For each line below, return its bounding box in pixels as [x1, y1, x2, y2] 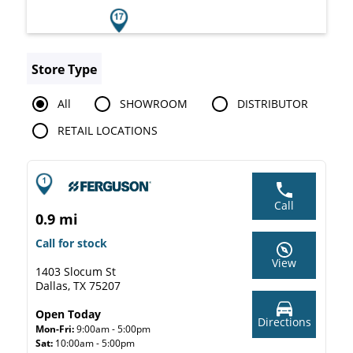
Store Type [32, 61, 97, 78]
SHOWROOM [120, 96, 188, 111]
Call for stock [35, 236, 107, 251]
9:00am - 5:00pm [76, 322, 150, 336]
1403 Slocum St [35, 264, 116, 279]
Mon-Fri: [35, 322, 76, 336]
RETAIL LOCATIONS [58, 123, 158, 138]
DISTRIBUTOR [236, 96, 308, 111]
